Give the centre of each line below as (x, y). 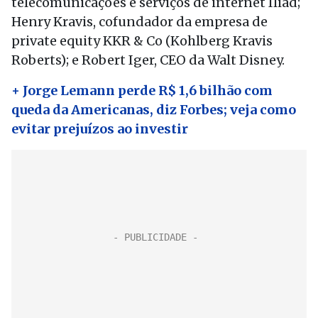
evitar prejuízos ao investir (100, 129)
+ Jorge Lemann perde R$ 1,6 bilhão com (142, 91)
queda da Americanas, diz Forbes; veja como (154, 110)
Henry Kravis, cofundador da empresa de (139, 22)
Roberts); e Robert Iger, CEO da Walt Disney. (148, 60)
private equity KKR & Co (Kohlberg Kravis (142, 41)
